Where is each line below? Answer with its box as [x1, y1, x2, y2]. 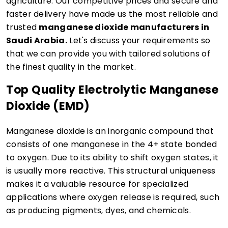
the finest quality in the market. [6, 61, 136, 73]
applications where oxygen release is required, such [6, 191, 220, 203]
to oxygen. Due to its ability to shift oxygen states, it [6, 152, 219, 163]
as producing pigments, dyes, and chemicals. [6, 205, 191, 216]
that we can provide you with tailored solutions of [6, 48, 210, 60]
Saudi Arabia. [6, 35, 67, 46]
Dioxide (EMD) [6, 98, 90, 114]
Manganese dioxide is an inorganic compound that [6, 125, 214, 137]
